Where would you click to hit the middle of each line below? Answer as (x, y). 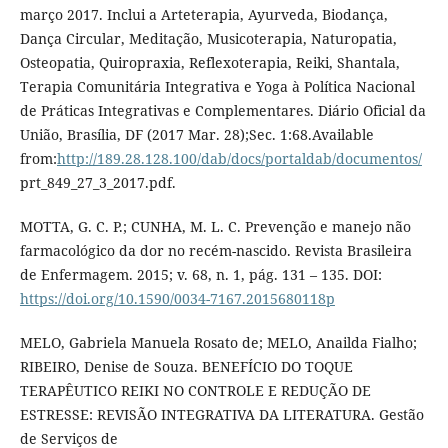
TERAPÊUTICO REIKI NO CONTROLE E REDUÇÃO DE (195, 391)
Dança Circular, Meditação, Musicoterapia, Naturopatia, (208, 39)
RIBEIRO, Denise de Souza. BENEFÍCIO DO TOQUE (186, 367)
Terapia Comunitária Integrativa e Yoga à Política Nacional (217, 87)
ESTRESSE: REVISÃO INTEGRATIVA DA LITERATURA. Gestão (221, 415)
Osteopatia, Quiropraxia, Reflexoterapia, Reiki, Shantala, (209, 63)
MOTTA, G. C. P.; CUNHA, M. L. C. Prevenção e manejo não (215, 227)
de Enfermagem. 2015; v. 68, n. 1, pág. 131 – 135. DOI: (200, 275)
